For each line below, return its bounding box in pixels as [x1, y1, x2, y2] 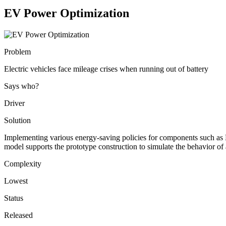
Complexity [4, 159, 41, 168]
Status [4, 193, 23, 202]
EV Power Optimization [4, 6, 129, 20]
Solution [4, 116, 31, 125]
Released [4, 210, 33, 219]
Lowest [4, 176, 28, 185]
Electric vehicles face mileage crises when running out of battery [4, 64, 208, 73]
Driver [4, 98, 25, 107]
